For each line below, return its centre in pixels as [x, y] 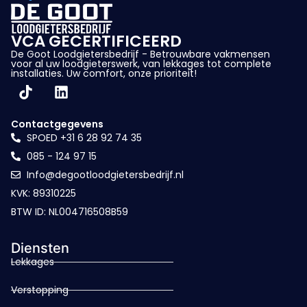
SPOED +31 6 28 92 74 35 [84, 137]
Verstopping [40, 290]
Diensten [40, 248]
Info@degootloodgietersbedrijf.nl [105, 174]
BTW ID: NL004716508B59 [70, 211]
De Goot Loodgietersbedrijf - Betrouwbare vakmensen [140, 54]
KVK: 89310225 [44, 193]
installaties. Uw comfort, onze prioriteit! [104, 73]
